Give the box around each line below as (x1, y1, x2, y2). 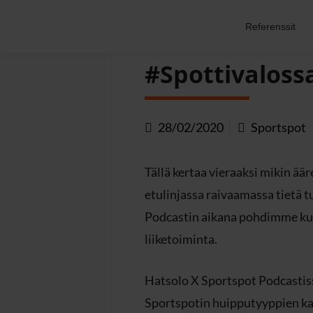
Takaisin (154, 23, 199, 38)
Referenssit (245, 21, 296, 32)
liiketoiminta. (145, 231, 217, 247)
